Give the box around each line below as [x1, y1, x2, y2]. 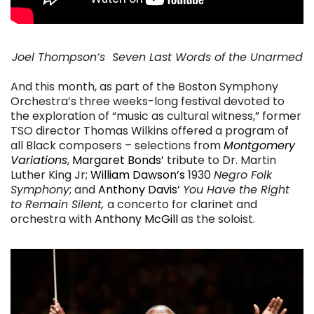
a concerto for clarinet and [107, 196, 257, 213]
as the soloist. [178, 211, 255, 228]
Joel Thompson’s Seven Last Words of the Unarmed [11, 49, 303, 66]
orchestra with [11, 211, 95, 228]
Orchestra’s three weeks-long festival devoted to [11, 93, 285, 110]
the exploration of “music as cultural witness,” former [11, 108, 301, 125]
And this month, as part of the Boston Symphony [11, 78, 278, 95]
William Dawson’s [90, 167, 185, 184]
